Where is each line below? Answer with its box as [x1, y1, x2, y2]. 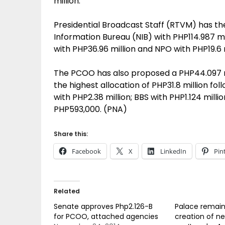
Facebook [72, 147, 101, 156]
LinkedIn [160, 147, 186, 156]
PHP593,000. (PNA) [54, 103, 127, 115]
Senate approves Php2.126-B [54, 201, 153, 211]
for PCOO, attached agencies [54, 211, 158, 221]
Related [54, 187, 80, 195]
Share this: [54, 130, 88, 138]
